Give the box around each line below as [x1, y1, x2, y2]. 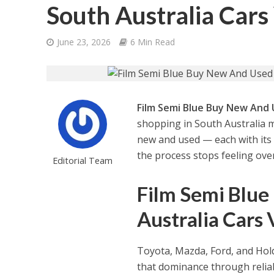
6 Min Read [130, 36, 175, 48]
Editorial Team [52, 154, 113, 167]
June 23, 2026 [56, 36, 111, 48]
